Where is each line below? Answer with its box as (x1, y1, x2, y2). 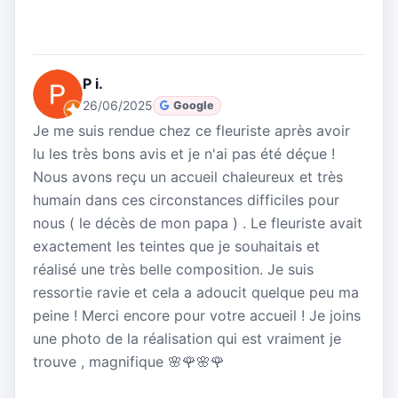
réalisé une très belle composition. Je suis (33, 260, 314, 279)
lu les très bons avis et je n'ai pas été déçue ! (33, 145, 335, 163)
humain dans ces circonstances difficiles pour (33, 191, 339, 210)
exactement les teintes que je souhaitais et (33, 237, 320, 256)
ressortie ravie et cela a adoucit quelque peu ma (33, 283, 359, 302)
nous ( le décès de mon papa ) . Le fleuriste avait (33, 214, 362, 233)
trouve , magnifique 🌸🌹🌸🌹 (33, 353, 225, 371)
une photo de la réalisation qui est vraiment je (33, 330, 341, 348)
